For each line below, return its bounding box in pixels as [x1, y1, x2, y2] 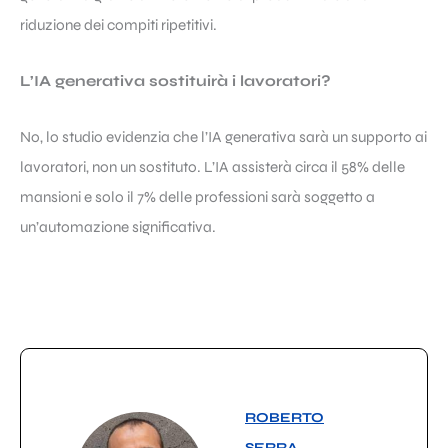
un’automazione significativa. [20, 217, 216, 236]
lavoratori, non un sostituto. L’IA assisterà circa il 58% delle [20, 157, 405, 176]
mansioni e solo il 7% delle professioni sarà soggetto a [20, 187, 375, 206]
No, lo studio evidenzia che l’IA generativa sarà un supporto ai [20, 127, 427, 146]
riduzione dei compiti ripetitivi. [20, 15, 217, 34]
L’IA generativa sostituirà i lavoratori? [20, 71, 331, 90]
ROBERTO [245, 408, 324, 426]
